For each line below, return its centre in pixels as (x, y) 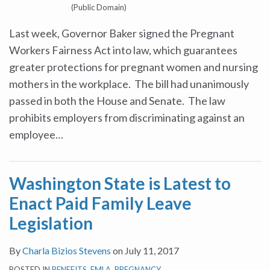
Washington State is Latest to (120, 183)
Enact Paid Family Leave (100, 203)
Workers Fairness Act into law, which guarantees (123, 50)
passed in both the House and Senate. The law (117, 101)
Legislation (51, 223)
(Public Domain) (99, 7)
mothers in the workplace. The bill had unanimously (129, 84)
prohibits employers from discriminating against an (127, 118)
